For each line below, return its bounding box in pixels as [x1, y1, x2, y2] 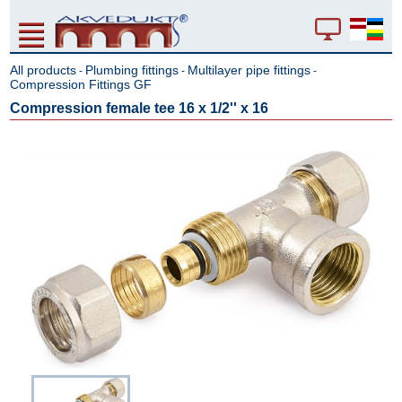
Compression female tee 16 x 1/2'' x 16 [10, 100, 269, 116]
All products [10, 63, 77, 77]
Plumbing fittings [85, 63, 179, 77]
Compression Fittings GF [10, 77, 153, 92]
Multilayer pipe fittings [188, 63, 311, 77]
